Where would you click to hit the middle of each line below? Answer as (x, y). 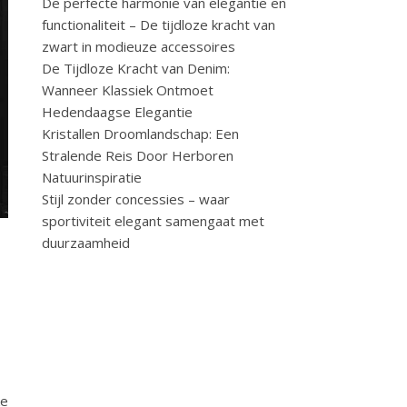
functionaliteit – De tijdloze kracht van (159, 25)
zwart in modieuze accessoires (139, 46)
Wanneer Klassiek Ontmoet (128, 90)
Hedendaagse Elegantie (117, 112)
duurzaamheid (86, 243)
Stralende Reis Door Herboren (138, 155)
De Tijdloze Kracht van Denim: (136, 68)
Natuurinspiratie (92, 177)
